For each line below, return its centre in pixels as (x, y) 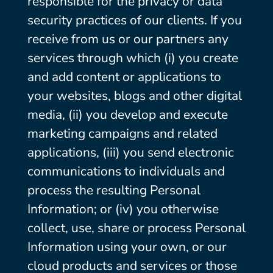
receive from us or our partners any (128, 39)
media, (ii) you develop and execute (127, 115)
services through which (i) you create (133, 58)
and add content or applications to (124, 77)
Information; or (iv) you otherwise (123, 209)
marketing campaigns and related (122, 133)
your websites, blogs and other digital (134, 96)
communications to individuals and (126, 171)
